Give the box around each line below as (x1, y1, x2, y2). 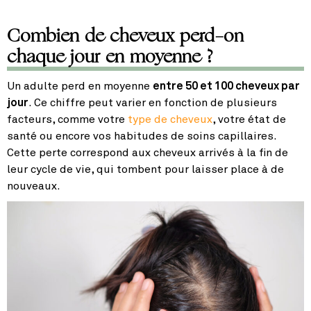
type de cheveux (128, 114, 212, 126)
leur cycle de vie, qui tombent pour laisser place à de (7, 164, 284, 176)
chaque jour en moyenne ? (7, 43, 213, 70)
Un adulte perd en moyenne (7, 81, 153, 92)
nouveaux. (7, 180, 60, 192)
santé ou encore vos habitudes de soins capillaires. (7, 131, 276, 142)
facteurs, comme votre (7, 114, 128, 126)
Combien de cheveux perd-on (7, 22, 244, 49)
